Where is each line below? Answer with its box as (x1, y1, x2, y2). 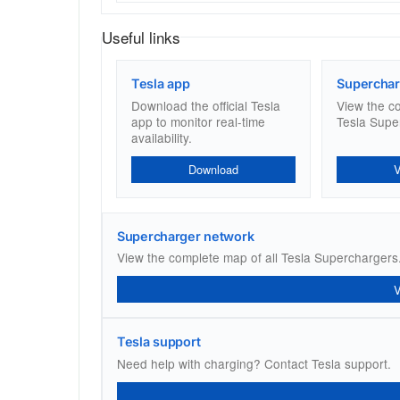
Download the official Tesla (131, 96, 280, 114)
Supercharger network (117, 228, 254, 244)
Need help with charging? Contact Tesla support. (117, 354, 391, 372)
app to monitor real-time (131, 112, 265, 130)
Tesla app (131, 76, 190, 92)
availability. (131, 128, 192, 146)
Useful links (102, 26, 180, 49)
